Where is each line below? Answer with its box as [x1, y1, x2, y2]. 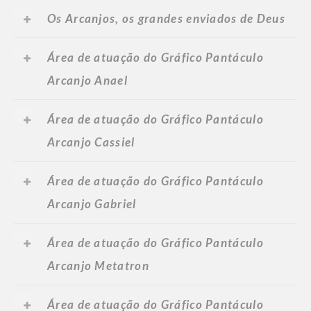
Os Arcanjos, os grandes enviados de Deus [47, 11, 285, 26]
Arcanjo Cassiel [47, 135, 135, 150]
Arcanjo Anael [47, 73, 128, 88]
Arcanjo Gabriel [47, 196, 137, 212]
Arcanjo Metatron [47, 258, 149, 274]
